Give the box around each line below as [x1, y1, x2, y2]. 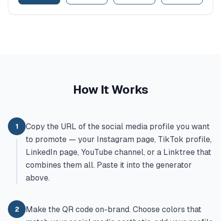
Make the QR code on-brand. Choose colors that [26, 205, 201, 214]
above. [26, 173, 50, 183]
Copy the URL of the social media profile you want [26, 122, 210, 131]
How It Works [73, 83, 148, 96]
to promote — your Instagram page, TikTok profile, [26, 135, 212, 144]
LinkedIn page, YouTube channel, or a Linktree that [26, 147, 211, 157]
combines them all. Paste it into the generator [26, 160, 192, 170]
